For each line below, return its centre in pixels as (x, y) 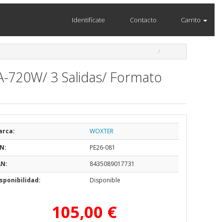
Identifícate (88, 20)
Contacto (142, 20)
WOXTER (101, 131)
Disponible (105, 180)
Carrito (191, 20)
